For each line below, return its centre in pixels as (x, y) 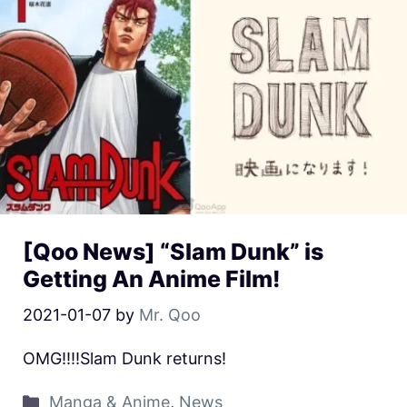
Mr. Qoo (170, 315)
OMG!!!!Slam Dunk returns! (124, 359)
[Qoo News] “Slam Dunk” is (173, 252)
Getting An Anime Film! (152, 279)
